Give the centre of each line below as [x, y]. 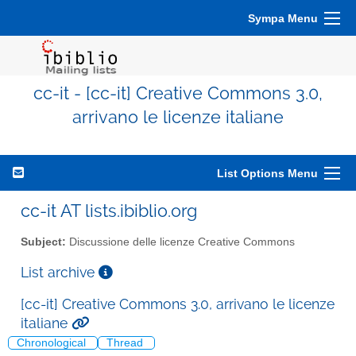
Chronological [53, 343]
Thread [126, 343]
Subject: [43, 242]
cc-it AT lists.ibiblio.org [109, 211]
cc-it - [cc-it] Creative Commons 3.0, [178, 93]
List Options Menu [267, 173]
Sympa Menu [283, 18]
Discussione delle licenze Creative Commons [180, 242]
